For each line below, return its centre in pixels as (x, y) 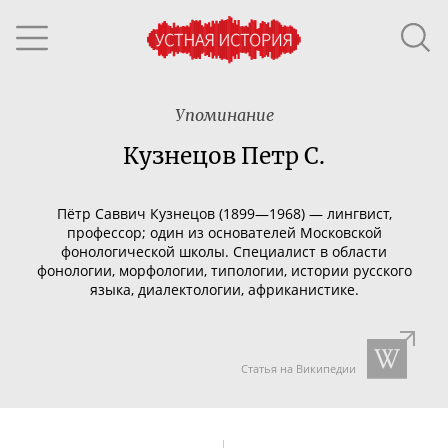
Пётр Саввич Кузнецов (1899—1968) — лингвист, (224, 213)
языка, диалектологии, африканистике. (224, 289)
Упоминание (224, 115)
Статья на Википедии (298, 368)
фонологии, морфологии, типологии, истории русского (224, 270)
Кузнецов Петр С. (224, 156)
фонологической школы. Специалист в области (224, 251)
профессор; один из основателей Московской (224, 232)
